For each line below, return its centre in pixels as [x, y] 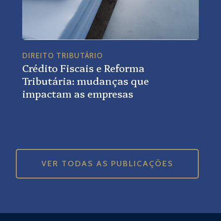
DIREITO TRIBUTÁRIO [62, 56]
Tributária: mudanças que [85, 80]
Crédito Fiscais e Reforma [83, 68]
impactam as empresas [77, 93]
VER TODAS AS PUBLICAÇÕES [108, 164]
